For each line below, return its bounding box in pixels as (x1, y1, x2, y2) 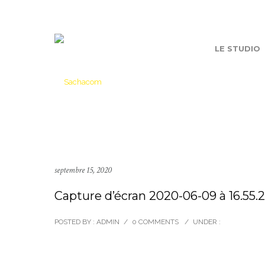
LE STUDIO (214, 44, 260, 53)
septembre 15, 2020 (54, 164, 112, 176)
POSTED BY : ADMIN (54, 218, 119, 226)
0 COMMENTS (132, 218, 179, 226)
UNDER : (193, 218, 221, 226)
